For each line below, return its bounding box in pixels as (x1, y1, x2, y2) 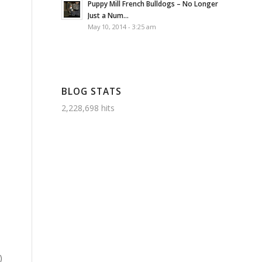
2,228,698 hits (61, 102, 115, 113)
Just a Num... (88, 11, 129, 20)
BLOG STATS (61, 85, 122, 98)
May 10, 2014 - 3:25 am (88, 22, 157, 31)
